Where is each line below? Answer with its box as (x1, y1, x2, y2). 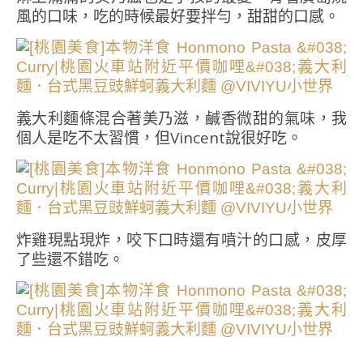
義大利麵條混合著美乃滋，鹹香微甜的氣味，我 (16, 108, 347, 130)
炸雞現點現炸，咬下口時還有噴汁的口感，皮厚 (16, 229, 347, 251)
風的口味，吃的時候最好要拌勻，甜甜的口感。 (16, 6, 340, 28)
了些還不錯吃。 (16, 249, 124, 271)
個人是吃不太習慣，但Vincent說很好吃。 (16, 127, 302, 149)
